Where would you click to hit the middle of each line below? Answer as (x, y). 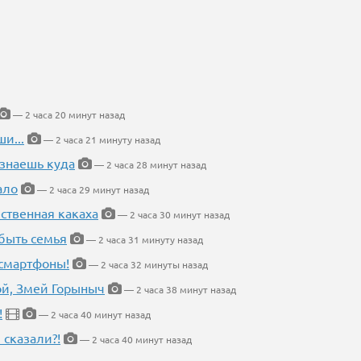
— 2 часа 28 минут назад (149, 165)
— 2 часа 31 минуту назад (143, 240)
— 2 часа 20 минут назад (68, 115)
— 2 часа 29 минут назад (92, 190)
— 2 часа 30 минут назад (172, 215)
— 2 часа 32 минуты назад (147, 265)
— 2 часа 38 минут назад (179, 290)
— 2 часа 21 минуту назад (101, 140)
